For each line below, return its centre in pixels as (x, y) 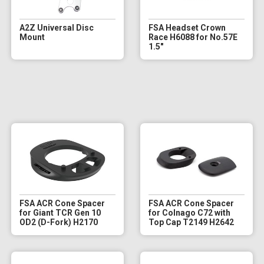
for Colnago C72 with (189, 212)
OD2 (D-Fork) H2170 (58, 222)
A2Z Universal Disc (56, 27)
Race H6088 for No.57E (193, 37)
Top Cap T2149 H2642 (191, 222)
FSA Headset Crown (187, 27)
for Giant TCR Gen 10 (60, 212)
